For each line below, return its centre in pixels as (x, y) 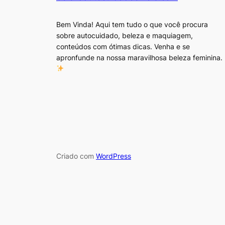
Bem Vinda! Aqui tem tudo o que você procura (132, 24)
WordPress (114, 156)
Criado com (76, 156)
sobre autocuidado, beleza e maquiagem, (125, 35)
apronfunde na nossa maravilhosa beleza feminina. (139, 57)
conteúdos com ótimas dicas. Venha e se (123, 46)
